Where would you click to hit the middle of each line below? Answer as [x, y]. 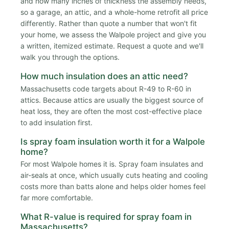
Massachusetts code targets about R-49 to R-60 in [106, 88]
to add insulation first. [56, 122]
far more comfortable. [57, 198]
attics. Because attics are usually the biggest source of [112, 100]
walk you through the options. [70, 57]
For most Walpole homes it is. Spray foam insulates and [112, 164]
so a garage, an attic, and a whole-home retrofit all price [114, 12]
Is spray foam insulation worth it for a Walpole [113, 141]
